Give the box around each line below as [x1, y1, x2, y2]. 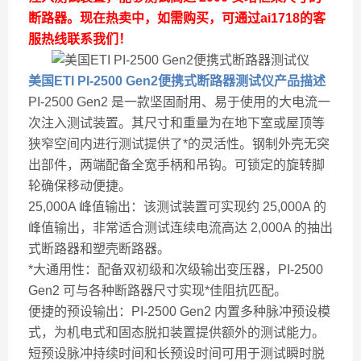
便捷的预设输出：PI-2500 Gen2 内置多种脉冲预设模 [28, 305, 330, 318]
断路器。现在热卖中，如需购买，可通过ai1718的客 [28, 11, 326, 25]
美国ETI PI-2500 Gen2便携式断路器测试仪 [28, 74, 274, 88]
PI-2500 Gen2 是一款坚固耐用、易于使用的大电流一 [28, 95, 330, 109]
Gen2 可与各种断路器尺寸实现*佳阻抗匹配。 [28, 284, 287, 297]
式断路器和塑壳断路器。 [28, 242, 170, 255]
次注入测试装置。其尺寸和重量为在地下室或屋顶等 [28, 116, 325, 130]
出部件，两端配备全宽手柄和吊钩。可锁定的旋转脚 [28, 158, 325, 172]
